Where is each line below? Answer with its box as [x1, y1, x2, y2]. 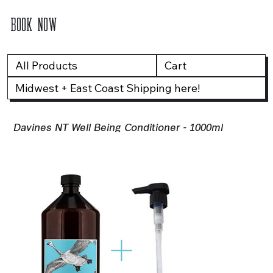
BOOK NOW [10, 12, 58, 35]
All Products [15, 58, 77, 73]
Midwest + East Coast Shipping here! [15, 81, 200, 96]
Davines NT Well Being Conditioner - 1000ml [13, 119, 224, 133]
